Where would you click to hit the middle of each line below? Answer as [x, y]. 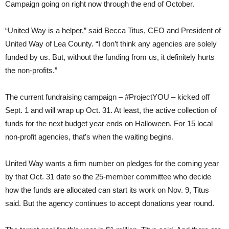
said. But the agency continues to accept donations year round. [110, 203]
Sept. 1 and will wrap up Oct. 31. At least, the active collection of [111, 110]
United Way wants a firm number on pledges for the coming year [112, 164]
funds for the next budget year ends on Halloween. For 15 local [109, 124]
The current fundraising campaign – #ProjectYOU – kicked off [107, 97]
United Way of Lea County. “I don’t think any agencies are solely [111, 44]
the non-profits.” [31, 71]
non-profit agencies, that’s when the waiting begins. [89, 137]
